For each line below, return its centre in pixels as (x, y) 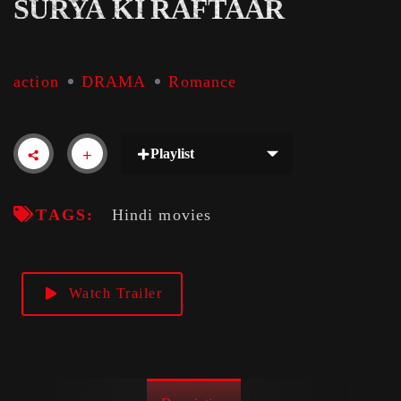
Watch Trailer (115, 294)
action (36, 81)
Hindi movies (162, 215)
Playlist (172, 154)
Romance (203, 81)
